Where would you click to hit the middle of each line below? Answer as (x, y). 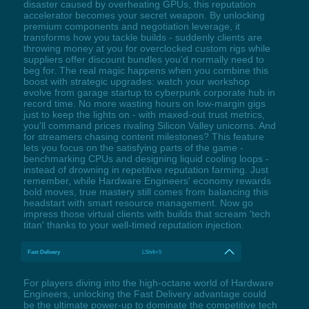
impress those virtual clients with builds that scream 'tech (147, 213)
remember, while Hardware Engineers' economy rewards (147, 180)
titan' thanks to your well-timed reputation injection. (133, 225)
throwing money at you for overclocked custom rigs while (147, 48)
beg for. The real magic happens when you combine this (146, 70)
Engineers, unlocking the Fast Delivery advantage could (144, 293)
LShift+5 (152, 251)
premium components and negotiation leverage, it (131, 26)
